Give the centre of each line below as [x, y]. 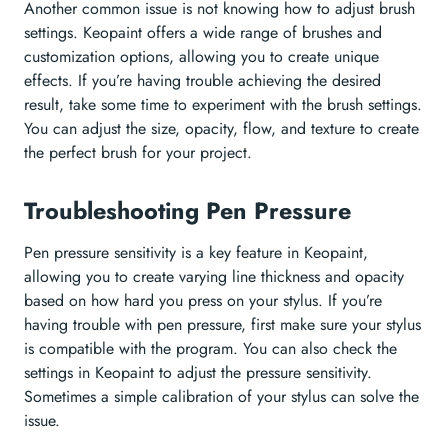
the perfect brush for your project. [138, 153]
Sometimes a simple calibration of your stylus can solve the [221, 397]
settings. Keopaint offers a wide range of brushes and [203, 33]
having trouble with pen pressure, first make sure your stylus [222, 325]
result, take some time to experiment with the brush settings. [223, 105]
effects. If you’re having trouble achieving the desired [202, 81]
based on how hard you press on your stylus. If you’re [203, 301]
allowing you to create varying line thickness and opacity [214, 277]
